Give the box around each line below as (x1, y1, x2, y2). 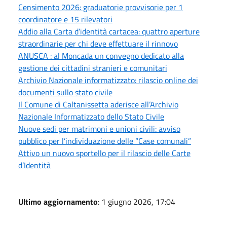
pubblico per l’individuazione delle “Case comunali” (18, 135, 191, 147)
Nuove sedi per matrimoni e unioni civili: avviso (18, 123, 180, 135)
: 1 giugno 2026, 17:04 (98, 196, 175, 208)
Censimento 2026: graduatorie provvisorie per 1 (18, 1, 183, 14)
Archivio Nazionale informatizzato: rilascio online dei (18, 74, 198, 87)
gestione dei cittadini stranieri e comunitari (18, 62, 167, 74)
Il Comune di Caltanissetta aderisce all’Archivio (18, 98, 178, 111)
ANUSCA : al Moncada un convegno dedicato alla (18, 50, 184, 62)
